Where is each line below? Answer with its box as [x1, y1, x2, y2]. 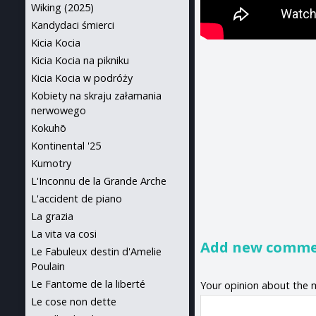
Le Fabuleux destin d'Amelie [31, 245, 162, 258]
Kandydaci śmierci [31, 18, 114, 32]
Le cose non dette [31, 295, 116, 308]
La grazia [31, 209, 73, 223]
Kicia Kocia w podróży [31, 71, 133, 85]
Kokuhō [31, 121, 66, 135]
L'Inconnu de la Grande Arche [31, 174, 166, 188]
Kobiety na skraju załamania [31, 89, 162, 102]
